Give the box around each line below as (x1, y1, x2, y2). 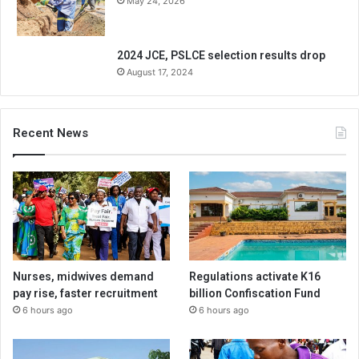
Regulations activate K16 (189, 269, 321, 283)
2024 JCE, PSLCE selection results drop (117, 49, 325, 63)
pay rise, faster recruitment (13, 286, 158, 300)
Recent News (13, 126, 88, 141)
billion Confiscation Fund (189, 286, 321, 300)
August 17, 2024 (127, 67, 193, 79)
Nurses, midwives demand (13, 269, 154, 283)
